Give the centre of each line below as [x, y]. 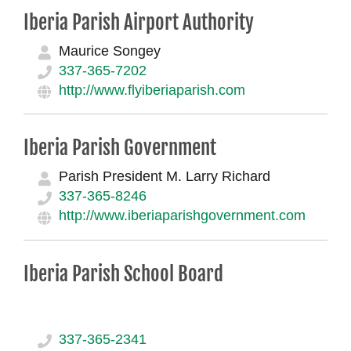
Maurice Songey [109, 51]
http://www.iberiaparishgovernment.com [182, 216]
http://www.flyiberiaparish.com [152, 90]
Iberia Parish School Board [123, 273]
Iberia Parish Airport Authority [138, 22]
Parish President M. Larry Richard [164, 177]
